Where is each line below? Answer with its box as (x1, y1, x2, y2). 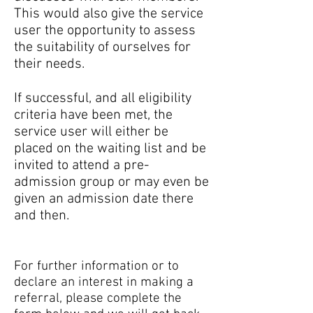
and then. (14, 208, 69, 224)
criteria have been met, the (14, 107, 173, 124)
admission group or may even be (14, 174, 209, 191)
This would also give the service (14, 6, 203, 22)
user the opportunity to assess (14, 22, 196, 39)
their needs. (14, 56, 85, 73)
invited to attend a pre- (14, 157, 149, 174)
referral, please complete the (14, 291, 182, 307)
